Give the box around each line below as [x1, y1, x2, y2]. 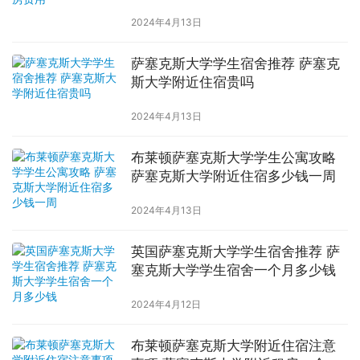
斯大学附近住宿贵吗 [130, 73, 254, 90]
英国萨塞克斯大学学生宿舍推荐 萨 [130, 243, 340, 260]
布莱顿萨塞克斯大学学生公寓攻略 [130, 149, 336, 166]
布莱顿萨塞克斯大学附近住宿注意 [130, 337, 336, 354]
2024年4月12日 [130, 298, 201, 311]
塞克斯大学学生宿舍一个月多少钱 [130, 262, 336, 279]
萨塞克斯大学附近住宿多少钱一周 [130, 168, 336, 185]
